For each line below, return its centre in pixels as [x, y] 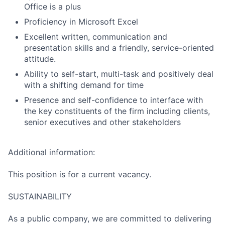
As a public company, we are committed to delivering [110, 219]
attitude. [40, 59]
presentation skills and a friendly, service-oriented [119, 48]
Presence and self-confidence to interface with [114, 100]
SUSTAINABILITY [40, 197]
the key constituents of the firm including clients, [117, 111]
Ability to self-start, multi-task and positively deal [119, 74]
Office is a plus [52, 7]
